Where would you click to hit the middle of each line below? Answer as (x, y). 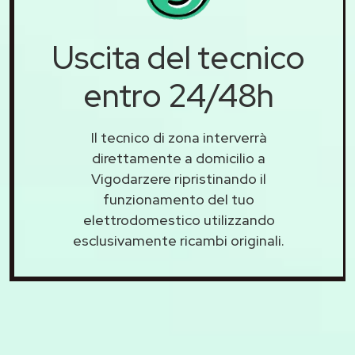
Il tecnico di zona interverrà (179, 137)
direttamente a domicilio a (179, 158)
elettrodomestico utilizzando (179, 220)
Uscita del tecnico (179, 57)
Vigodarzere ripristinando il (179, 179)
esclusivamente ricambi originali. (179, 240)
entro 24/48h (179, 95)
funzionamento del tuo (179, 199)
